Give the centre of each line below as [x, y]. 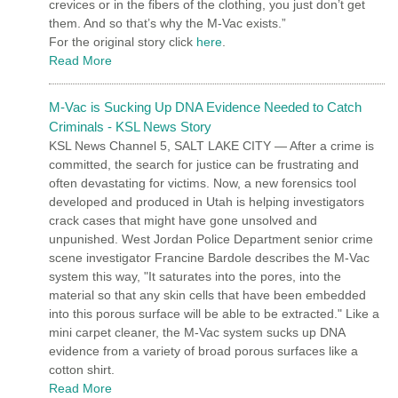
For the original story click [123, 41]
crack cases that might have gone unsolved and [183, 220]
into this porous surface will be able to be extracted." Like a [214, 313]
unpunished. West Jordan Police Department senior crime [211, 239]
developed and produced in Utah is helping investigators [207, 201]
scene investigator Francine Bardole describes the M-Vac [209, 257]
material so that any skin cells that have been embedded [207, 295]
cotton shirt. [82, 369]
